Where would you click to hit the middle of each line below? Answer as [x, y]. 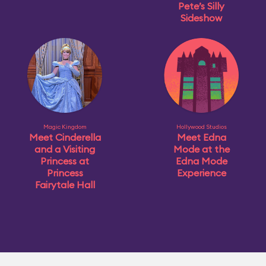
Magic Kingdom [65, 127]
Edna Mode [201, 161]
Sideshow [201, 18]
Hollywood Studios [201, 127]
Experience [201, 173]
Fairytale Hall [65, 185]
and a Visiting [65, 149]
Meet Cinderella [65, 137]
